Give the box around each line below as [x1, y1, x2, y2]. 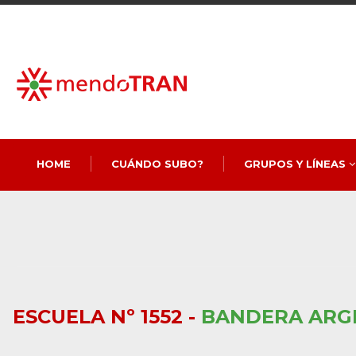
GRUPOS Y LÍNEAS [243, 157, 349, 170]
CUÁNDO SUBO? [110, 157, 203, 170]
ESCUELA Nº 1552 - [12, 305, 201, 328]
